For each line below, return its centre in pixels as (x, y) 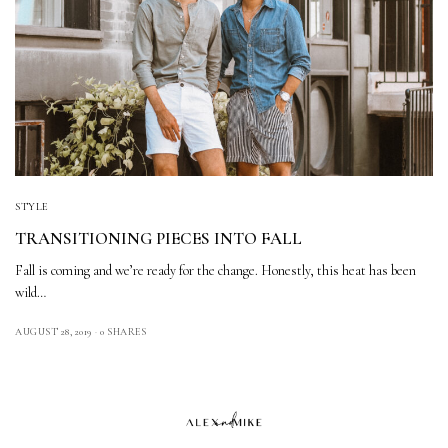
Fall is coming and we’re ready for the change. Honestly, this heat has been (216, 270)
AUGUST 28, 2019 (53, 331)
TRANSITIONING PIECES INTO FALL (158, 238)
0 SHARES (123, 331)
